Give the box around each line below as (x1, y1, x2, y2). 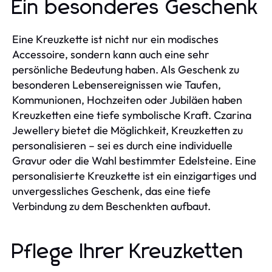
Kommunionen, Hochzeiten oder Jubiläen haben (12, 93, 242, 107)
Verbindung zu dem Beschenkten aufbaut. (12, 199, 211, 214)
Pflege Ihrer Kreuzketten (12, 242, 244, 263)
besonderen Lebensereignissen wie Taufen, (12, 78, 221, 92)
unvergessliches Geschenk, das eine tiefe (12, 184, 211, 199)
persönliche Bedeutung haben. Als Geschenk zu (12, 63, 239, 77)
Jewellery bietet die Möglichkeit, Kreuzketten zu (12, 123, 243, 138)
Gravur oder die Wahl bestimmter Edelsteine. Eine (12, 154, 256, 168)
